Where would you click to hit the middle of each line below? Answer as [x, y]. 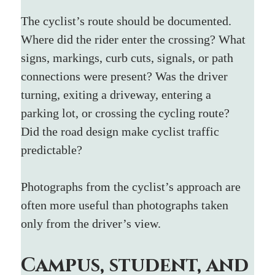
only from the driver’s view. [91, 223]
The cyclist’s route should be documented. [128, 21]
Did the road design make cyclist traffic [122, 131]
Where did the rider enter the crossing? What [135, 39]
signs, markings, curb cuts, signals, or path [129, 57]
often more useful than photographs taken [126, 205]
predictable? [52, 149]
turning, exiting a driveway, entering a [118, 94]
